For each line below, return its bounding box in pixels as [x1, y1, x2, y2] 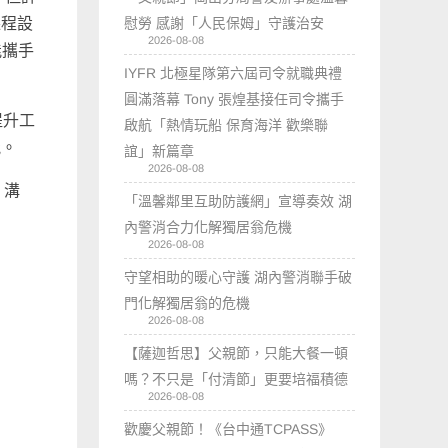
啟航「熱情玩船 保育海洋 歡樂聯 [124, 116, 329, 133]
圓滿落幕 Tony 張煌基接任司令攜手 [124, 90, 345, 107]
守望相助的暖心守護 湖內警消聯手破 [124, 268, 353, 285]
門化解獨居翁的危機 [124, 294, 251, 311]
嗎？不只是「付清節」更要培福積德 [124, 370, 349, 387]
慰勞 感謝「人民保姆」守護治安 [124, 14, 325, 31]
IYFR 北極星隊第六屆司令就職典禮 [124, 64, 343, 81]
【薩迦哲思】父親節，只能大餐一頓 [124, 344, 349, 361]
